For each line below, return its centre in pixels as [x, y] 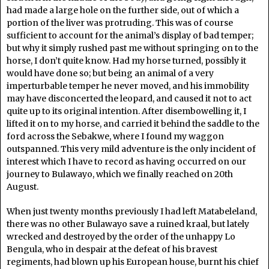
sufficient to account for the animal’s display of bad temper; [130, 36]
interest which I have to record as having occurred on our [126, 162]
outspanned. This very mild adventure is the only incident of [131, 149]
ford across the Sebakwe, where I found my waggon [115, 137]
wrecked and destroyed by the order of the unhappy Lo [121, 237]
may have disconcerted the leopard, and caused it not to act [129, 99]
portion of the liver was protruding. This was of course [120, 23]
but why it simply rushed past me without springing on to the [132, 48]
